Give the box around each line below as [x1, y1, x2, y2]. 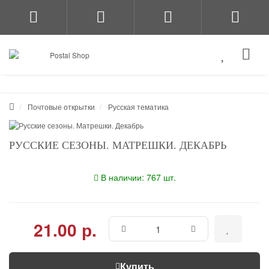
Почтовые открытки [28, 101, 95, 112]
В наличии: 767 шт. [100, 171, 176, 183]
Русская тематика [108, 101, 169, 112]
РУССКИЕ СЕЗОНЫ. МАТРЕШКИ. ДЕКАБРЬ [9, 139, 226, 151]
